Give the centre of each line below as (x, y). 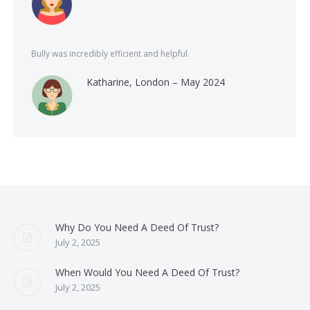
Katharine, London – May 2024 (156, 82)
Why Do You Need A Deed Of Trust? (137, 227)
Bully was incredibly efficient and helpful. (110, 54)
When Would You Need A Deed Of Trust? (147, 272)
